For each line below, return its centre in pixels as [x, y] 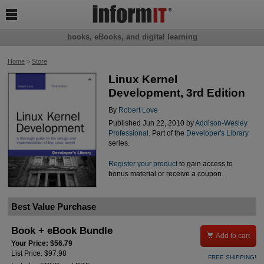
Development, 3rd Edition [176, 93]
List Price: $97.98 [39, 254]
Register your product [143, 164]
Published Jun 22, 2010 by [151, 123]
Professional [128, 133]
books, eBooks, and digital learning [132, 37]
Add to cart [233, 235]
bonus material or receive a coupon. [166, 174]
